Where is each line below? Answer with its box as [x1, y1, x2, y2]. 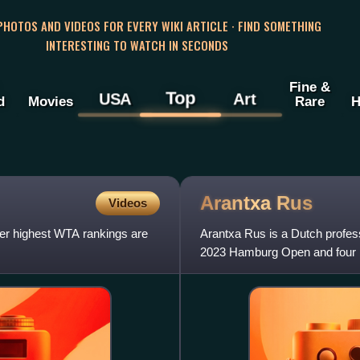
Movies [27, 93, 73, 110]
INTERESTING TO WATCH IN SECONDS [45, 35, 228, 54]
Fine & [288, 79, 330, 96]
